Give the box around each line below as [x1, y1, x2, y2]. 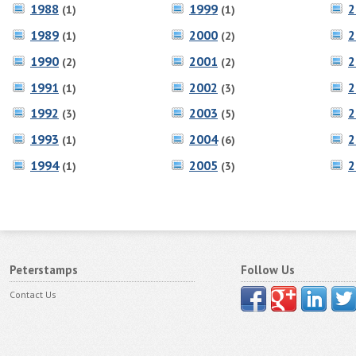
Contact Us [10, 288, 56, 300]
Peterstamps [10, 262, 78, 277]
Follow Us [240, 262, 295, 277]
